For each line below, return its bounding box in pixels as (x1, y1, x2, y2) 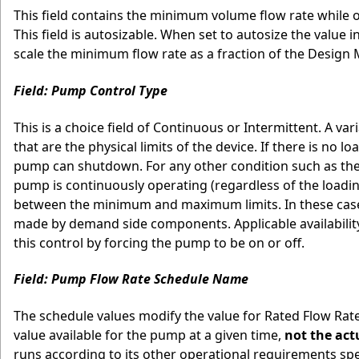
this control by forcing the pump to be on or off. (14, 233, 305, 252)
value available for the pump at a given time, (14, 326, 284, 345)
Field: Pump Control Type (14, 81, 167, 99)
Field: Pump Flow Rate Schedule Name (14, 270, 248, 288)
